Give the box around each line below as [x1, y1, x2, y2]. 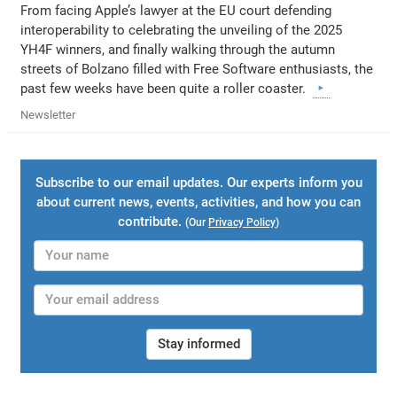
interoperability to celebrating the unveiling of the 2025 [20, 21, 343, 38]
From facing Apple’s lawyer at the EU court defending [20, 2, 332, 19]
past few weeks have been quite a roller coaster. [20, 80, 314, 97]
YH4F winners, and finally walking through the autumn [20, 41, 336, 58]
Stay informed [157, 335, 240, 352]
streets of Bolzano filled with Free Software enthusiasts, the [20, 60, 374, 77]
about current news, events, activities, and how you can [36, 193, 361, 210]
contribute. [118, 213, 185, 230]
